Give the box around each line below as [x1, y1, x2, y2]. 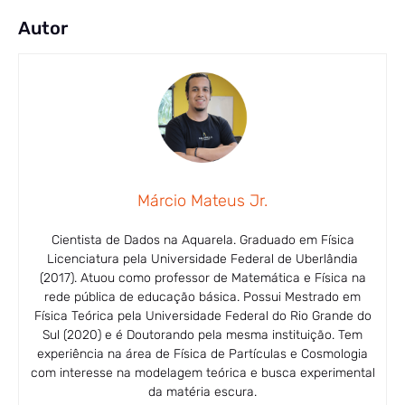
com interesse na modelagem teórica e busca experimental [30, 364, 375, 381]
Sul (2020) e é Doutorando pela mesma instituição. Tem [42, 326, 363, 343]
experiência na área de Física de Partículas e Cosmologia [37, 345, 368, 362]
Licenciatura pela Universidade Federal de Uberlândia [47, 250, 358, 267]
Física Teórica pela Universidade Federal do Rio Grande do [33, 307, 372, 324]
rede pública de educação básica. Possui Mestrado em [44, 288, 361, 305]
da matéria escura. [148, 383, 257, 400]
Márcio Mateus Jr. [137, 190, 268, 211]
